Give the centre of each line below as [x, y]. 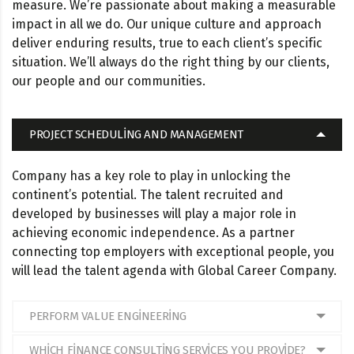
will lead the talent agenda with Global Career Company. [174, 270]
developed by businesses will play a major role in [154, 213]
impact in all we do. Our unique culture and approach [167, 24]
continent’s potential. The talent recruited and [148, 194]
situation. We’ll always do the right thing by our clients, [171, 62]
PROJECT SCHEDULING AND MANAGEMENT [136, 134]
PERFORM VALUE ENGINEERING [108, 316]
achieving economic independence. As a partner [153, 232]
